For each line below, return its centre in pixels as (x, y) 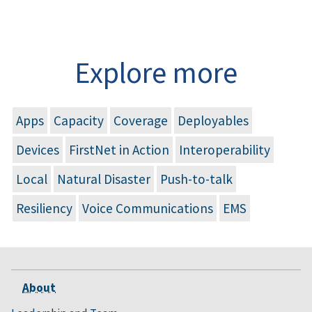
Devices (38, 150)
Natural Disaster (104, 179)
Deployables (213, 121)
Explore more (156, 73)
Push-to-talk (196, 179)
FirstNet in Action (119, 150)
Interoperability (225, 150)
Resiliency (44, 209)
